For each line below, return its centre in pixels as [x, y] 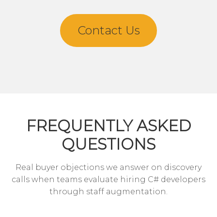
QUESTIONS [108, 144]
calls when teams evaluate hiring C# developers [108, 179]
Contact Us [108, 30]
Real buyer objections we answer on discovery [108, 167]
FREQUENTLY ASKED [108, 125]
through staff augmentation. [108, 191]
